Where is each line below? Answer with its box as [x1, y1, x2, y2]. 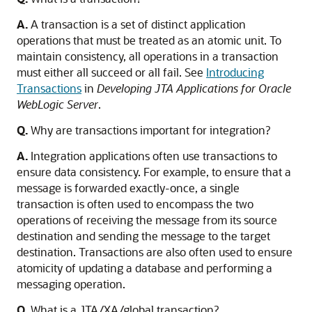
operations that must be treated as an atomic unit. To [17, 33, 281, 47]
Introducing [206, 65, 264, 79]
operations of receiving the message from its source [17, 212, 277, 227]
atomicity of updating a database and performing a [17, 260, 272, 275]
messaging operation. [17, 276, 125, 291]
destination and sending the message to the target [17, 228, 270, 243]
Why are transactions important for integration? [28, 123, 270, 137]
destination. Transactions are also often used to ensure [17, 244, 292, 259]
